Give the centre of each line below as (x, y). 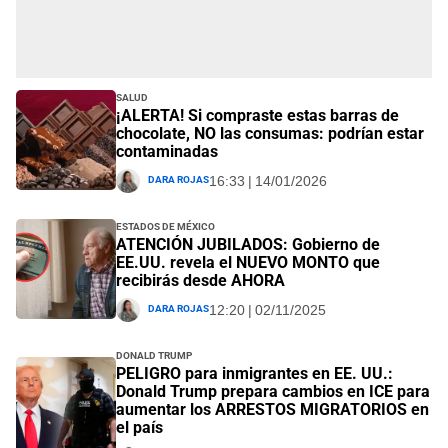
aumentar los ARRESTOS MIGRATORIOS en (272, 409)
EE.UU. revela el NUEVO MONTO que (248, 262)
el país (139, 427)
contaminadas (167, 151)
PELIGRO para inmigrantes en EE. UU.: (254, 373)
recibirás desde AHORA (200, 280)
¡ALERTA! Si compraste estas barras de (257, 115)
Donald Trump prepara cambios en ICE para (273, 391)
